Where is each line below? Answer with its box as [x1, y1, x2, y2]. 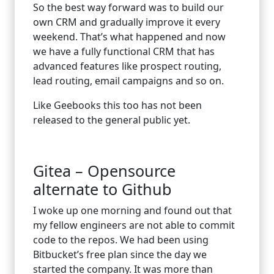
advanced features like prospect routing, [33, 59, 221, 73]
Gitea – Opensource [33, 160, 176, 181]
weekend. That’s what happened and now [33, 29, 226, 43]
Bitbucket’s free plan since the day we [33, 247, 207, 261]
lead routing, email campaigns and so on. [33, 73, 224, 87]
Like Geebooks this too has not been [33, 98, 202, 112]
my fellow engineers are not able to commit [33, 218, 235, 232]
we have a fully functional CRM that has [33, 44, 215, 58]
